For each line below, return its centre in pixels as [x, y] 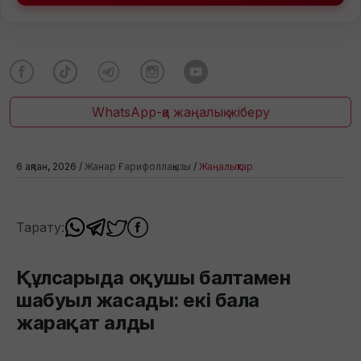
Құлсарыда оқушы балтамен [154, 278]
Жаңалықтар [226, 166]
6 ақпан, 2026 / [50, 166]
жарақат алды [85, 323]
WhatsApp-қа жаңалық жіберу [180, 112]
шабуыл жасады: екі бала [138, 301]
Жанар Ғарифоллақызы [138, 166]
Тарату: [40, 227]
